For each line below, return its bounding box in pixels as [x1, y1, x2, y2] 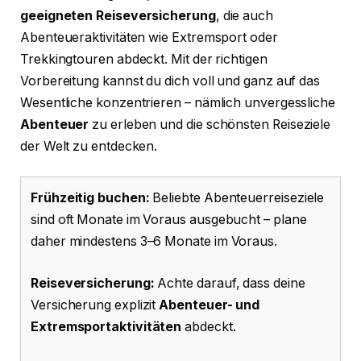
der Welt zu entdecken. [20, 138, 158, 154]
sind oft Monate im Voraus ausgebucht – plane [31, 212, 307, 228]
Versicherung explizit [31, 297, 160, 313]
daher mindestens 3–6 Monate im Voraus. [31, 234, 277, 250]
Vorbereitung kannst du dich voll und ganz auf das [20, 73, 321, 89]
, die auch [215, 7, 273, 23]
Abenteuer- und [159, 297, 260, 313]
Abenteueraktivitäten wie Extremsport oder [20, 29, 278, 45]
